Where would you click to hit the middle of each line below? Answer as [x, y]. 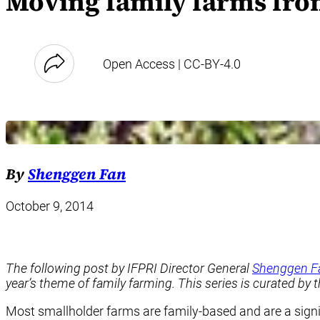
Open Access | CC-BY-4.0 [172, 64]
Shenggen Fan [77, 174]
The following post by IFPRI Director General [129, 268]
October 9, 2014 [50, 206]
